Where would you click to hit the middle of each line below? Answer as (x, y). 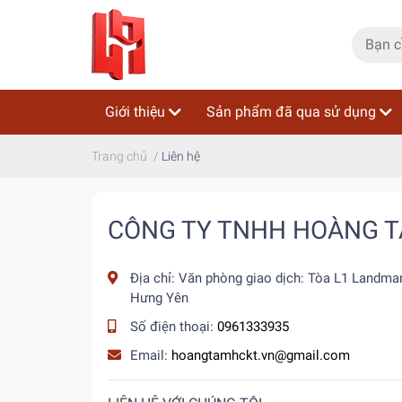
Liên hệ (181, 156)
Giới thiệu (135, 112)
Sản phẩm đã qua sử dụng (291, 112)
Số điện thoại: (174, 327)
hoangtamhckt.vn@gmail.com (261, 355)
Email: (151, 355)
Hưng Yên (159, 298)
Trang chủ (119, 156)
